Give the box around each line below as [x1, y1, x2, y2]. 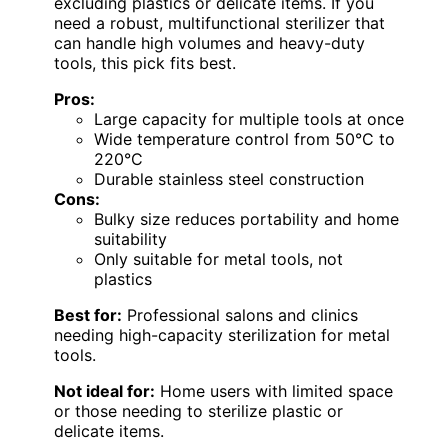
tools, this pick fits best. [54, 52, 236, 73]
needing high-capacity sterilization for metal [54, 324, 390, 345]
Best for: [54, 304, 122, 325]
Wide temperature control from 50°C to [94, 128, 395, 149]
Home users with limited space [155, 380, 393, 401]
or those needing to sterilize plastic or [54, 400, 343, 421]
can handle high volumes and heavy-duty [54, 32, 365, 53]
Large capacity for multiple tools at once [94, 108, 404, 129]
